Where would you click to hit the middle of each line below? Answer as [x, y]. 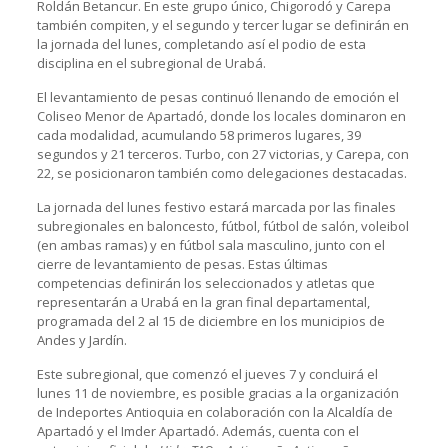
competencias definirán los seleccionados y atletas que [205, 282]
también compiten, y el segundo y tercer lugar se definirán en [222, 24]
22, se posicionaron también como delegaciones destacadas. [221, 172]
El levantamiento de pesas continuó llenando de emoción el [217, 96]
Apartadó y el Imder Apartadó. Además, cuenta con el [197, 430]
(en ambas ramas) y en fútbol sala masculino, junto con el [210, 244]
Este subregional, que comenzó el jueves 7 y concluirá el [207, 373]
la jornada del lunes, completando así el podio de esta [201, 43]
